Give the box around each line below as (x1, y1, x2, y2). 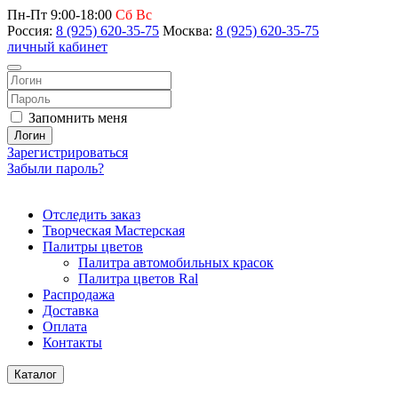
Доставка (43, 303, 99, 318)
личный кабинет (7, 39, 107, 54)
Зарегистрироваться (7, 145, 128, 160)
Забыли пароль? (7, 161, 104, 176)
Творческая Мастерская (43, 223, 185, 238)
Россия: (7, 23, 52, 38)
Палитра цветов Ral (78, 271, 198, 286)
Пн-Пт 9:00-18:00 (7, 7, 112, 22)
